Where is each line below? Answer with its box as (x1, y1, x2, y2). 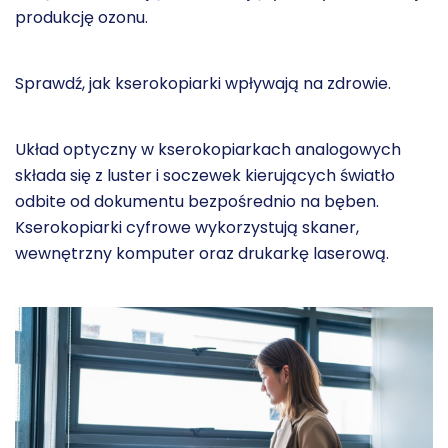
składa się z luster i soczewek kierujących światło (15, 164, 395, 187)
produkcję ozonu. (15, 6, 148, 29)
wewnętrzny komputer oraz (15, 242, 238, 265)
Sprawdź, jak (15, 72, 115, 95)
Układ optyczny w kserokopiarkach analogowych (15, 138, 401, 161)
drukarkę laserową (238, 242, 386, 265)
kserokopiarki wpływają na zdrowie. (115, 72, 391, 95)
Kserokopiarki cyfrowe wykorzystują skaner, (15, 216, 359, 239)
